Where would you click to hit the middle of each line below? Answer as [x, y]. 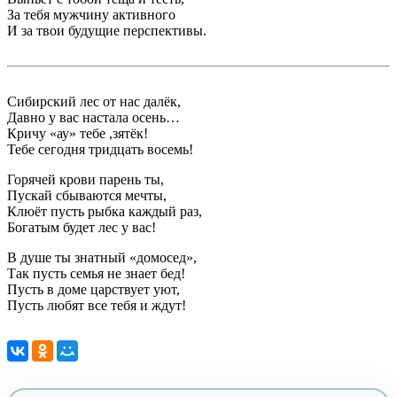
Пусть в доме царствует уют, [93, 289]
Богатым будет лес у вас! [82, 227]
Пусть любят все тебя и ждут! [97, 305]
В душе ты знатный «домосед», [102, 257]
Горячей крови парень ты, [86, 179]
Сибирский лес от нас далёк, [94, 101]
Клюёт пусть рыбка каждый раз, [105, 211]
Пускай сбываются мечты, [87, 195]
